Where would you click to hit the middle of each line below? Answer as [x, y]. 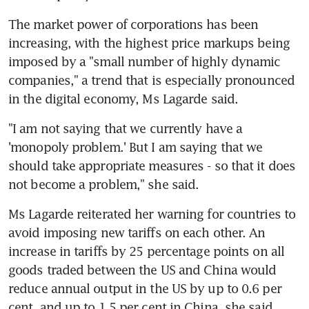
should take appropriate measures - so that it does [152, 166]
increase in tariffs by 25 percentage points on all [147, 251]
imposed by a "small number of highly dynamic [144, 62]
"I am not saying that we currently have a [126, 129]
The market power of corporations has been [133, 24]
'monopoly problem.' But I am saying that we [136, 147]
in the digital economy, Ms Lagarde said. [123, 99]
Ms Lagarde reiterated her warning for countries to [152, 214]
